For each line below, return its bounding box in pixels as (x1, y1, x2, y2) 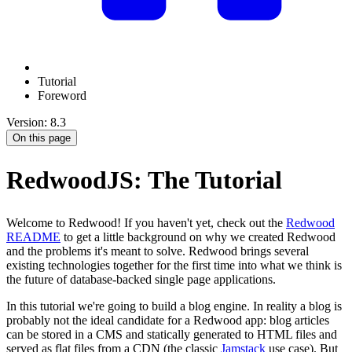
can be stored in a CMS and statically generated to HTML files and (6, 327, 337, 341)
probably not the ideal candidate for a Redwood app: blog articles (6, 313, 329, 327)
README (6, 229, 60, 244)
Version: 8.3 (6, 115, 66, 130)
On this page (13, 132, 71, 145)
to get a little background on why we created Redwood (60, 229, 335, 244)
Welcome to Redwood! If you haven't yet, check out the (6, 215, 286, 229)
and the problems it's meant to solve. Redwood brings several (6, 244, 309, 258)
